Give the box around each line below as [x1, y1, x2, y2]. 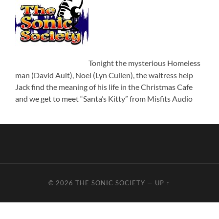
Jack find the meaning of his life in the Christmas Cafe [15, 82, 193, 91]
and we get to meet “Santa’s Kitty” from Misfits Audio [15, 93, 193, 103]
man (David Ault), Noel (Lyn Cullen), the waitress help [15, 70, 194, 80]
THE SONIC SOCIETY [75, 178, 148, 187]
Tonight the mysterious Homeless [88, 58, 201, 68]
